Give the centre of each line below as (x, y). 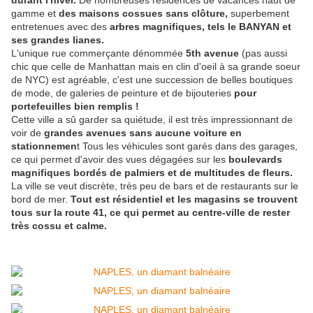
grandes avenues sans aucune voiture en (143, 133)
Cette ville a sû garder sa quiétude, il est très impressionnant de (152, 120)
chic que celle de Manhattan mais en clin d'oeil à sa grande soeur (156, 67)
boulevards (255, 160)
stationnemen (44, 146)
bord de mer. (41, 199)
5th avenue (212, 53)
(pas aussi (263, 53)
